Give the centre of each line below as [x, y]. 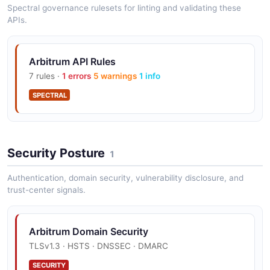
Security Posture [56, 153]
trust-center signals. [46, 190]
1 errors [77, 76]
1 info [150, 76]
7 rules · [46, 76]
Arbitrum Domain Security [89, 232]
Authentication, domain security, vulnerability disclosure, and [125, 178]
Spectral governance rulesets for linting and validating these [124, 8]
